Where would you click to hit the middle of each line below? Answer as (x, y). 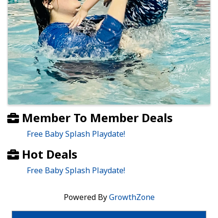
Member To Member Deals (96, 118)
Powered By (86, 197)
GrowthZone (132, 197)
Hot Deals (48, 154)
